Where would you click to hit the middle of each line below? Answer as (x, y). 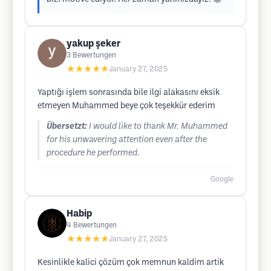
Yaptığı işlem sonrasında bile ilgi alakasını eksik (129, 93)
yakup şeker (93, 44)
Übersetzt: (67, 127)
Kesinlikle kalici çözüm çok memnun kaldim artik (131, 263)
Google (222, 179)
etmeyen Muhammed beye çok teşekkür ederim (126, 106)
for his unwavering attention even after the (127, 140)
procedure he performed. (93, 153)
